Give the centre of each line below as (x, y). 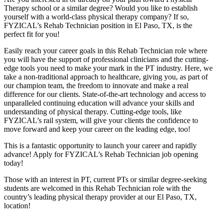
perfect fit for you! (32, 34)
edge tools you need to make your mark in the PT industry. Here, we (108, 68)
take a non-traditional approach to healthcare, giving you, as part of (106, 77)
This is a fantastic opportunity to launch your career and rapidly (100, 145)
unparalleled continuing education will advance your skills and (99, 103)
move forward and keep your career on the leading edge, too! (97, 129)
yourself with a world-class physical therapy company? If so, (96, 16)
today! (14, 163)
